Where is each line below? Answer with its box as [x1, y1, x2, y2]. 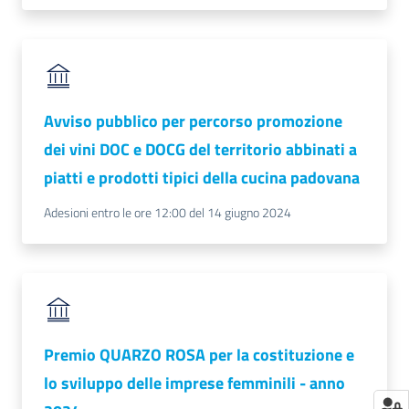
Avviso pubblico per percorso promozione [44, 109, 342, 133]
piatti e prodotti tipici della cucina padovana [44, 165, 360, 190]
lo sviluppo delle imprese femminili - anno [44, 371, 345, 395]
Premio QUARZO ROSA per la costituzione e [44, 342, 354, 367]
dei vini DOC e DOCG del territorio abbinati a [44, 137, 357, 162]
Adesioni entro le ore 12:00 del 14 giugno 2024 [44, 203, 291, 223]
